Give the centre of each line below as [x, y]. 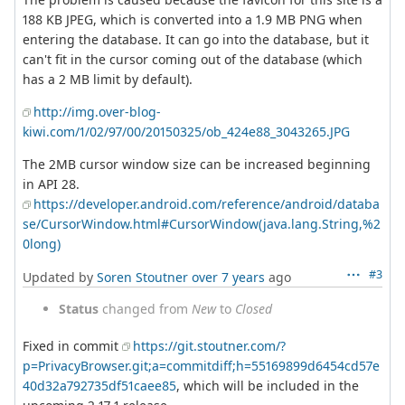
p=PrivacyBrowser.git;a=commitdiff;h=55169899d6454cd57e [201, 365]
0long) [42, 243]
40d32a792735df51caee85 [99, 385]
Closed [254, 308]
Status [79, 308]
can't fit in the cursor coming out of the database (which [193, 59]
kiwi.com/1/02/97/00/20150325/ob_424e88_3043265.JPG [186, 131]
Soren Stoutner [142, 277]
